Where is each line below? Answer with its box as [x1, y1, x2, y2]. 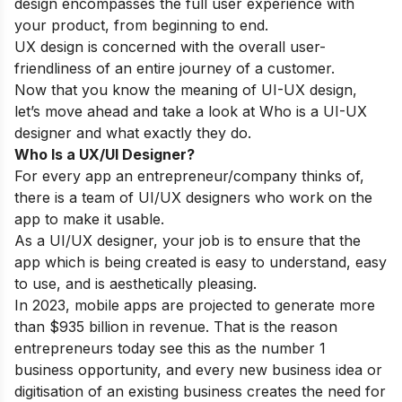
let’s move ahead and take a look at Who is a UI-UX [14, 101, 367, 120]
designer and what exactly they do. [14, 123, 256, 142]
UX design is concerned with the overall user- [14, 37, 326, 56]
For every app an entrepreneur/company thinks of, [14, 166, 364, 185]
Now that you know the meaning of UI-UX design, [14, 80, 357, 99]
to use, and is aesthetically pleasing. [14, 274, 261, 293]
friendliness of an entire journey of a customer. [14, 58, 339, 77]
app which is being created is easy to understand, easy [14, 252, 387, 271]
